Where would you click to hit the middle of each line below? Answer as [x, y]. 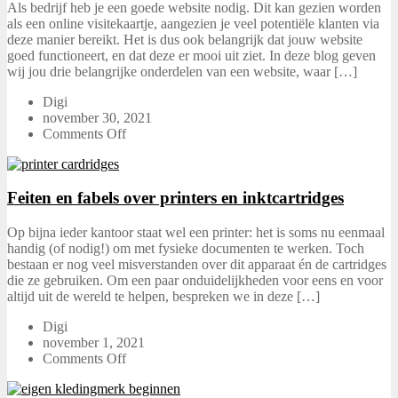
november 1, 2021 [94, 342]
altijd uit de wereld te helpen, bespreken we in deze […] [163, 296]
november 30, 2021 [97, 117]
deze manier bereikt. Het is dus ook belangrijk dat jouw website [185, 39]
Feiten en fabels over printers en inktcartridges [175, 198]
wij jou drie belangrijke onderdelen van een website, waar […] [182, 71]
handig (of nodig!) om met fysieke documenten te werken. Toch [186, 248]
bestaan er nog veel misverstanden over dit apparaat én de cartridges [197, 264]
